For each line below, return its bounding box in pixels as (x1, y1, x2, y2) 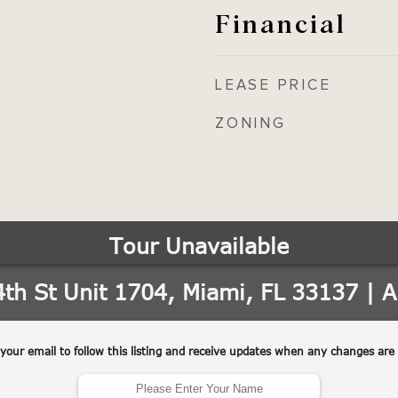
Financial (215, 5, 346, 39)
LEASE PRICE (215, 76, 331, 94)
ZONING (215, 115, 286, 132)
